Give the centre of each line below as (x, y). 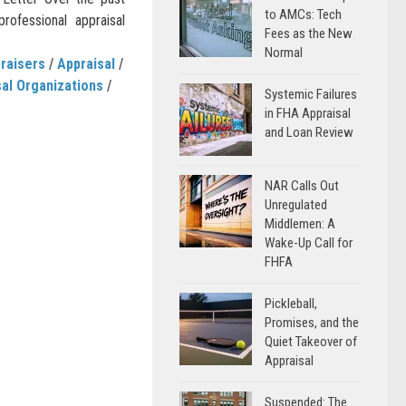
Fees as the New (309, 34)
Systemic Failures (311, 94)
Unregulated (296, 205)
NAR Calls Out (302, 186)
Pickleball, (291, 304)
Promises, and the (312, 323)
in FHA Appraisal (308, 113)
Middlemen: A (300, 224)
